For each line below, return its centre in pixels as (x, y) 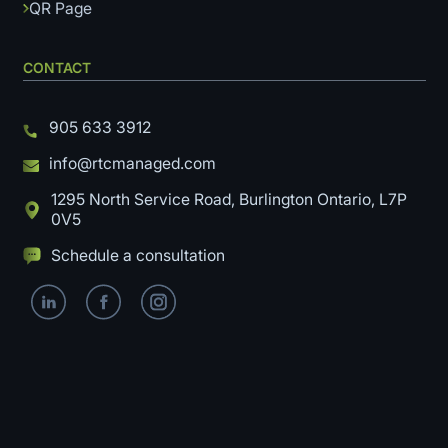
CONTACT (57, 67)
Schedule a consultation (137, 255)
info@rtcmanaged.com (132, 163)
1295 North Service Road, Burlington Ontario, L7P (228, 199)
